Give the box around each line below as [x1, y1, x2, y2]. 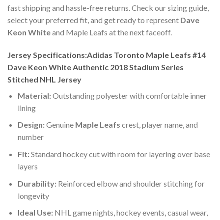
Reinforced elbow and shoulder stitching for [56, 178, 205, 188]
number [17, 132, 44, 142]
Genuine [44, 120, 75, 130]
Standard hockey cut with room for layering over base [29, 149, 210, 159]
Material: [17, 90, 51, 100]
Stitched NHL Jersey [7, 74, 82, 84]
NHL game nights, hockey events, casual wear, [53, 208, 208, 218]
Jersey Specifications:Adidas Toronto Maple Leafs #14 [7, 50, 206, 59]
